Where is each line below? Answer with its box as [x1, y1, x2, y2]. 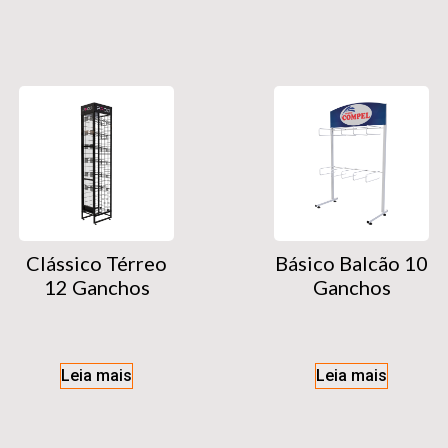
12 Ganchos [43, 275, 150, 300]
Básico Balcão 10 [275, 251, 428, 276]
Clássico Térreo [26, 251, 167, 276]
